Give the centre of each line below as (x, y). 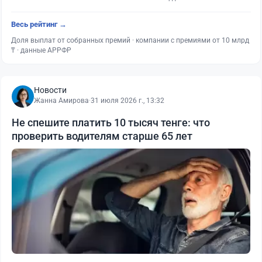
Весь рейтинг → (39, 24)
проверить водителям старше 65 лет (102, 136)
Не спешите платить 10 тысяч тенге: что (111, 123)
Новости (50, 90)
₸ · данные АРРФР (41, 50)
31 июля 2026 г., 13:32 (127, 101)
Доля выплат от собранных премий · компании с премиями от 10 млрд (130, 40)
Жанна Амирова (61, 101)
